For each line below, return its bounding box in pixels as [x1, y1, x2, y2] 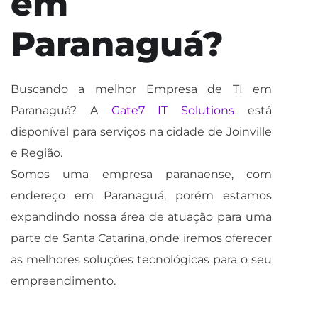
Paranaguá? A [11, 104, 111, 117]
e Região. [11, 146, 62, 160]
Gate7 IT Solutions [111, 104, 235, 117]
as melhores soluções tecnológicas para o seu [11, 253, 272, 266]
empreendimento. [11, 274, 116, 287]
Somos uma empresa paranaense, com [11, 168, 272, 181]
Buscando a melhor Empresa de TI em [11, 82, 272, 96]
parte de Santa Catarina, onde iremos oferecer [11, 231, 272, 245]
